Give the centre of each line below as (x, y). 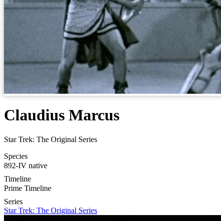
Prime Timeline (28, 188)
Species (16, 156)
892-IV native (26, 165)
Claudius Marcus (62, 115)
